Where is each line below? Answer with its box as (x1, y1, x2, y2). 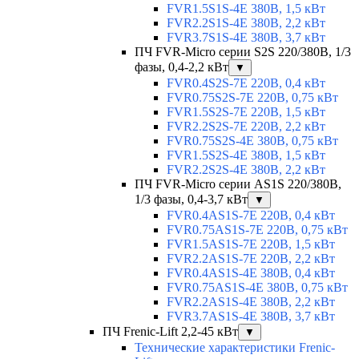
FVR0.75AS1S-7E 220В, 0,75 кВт (167, 223, 348, 237)
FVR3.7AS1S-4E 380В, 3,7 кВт (167, 309, 335, 324)
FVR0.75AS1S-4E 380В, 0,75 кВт (167, 280, 348, 295)
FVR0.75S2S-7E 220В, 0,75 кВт (167, 91, 338, 105)
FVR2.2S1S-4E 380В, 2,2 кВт (167, 16, 325, 30)
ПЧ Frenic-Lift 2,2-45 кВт (103, 325, 238, 339)
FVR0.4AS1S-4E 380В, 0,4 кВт (167, 266, 335, 280)
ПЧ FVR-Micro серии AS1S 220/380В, (135, 177, 341, 192)
